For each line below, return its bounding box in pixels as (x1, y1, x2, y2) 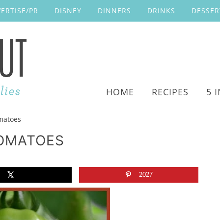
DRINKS (147, 6, 175, 15)
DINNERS (98, 6, 131, 15)
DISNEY (55, 6, 82, 15)
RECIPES (152, 86, 189, 98)
